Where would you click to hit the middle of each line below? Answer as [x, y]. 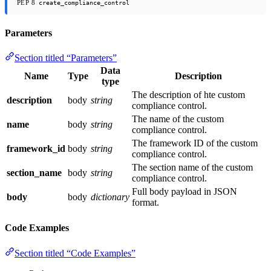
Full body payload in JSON [184, 191]
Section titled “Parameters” [66, 57]
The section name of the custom [192, 167]
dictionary [110, 197]
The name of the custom [178, 119]
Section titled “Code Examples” [75, 253]
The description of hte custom [188, 94]
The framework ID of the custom [195, 143]
